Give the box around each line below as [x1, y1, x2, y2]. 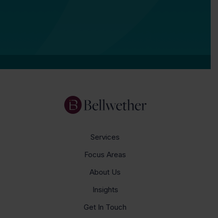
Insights [92, 185, 118, 195]
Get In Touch [84, 202, 127, 212]
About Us [90, 167, 121, 177]
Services [91, 132, 120, 142]
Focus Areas [84, 150, 127, 160]
